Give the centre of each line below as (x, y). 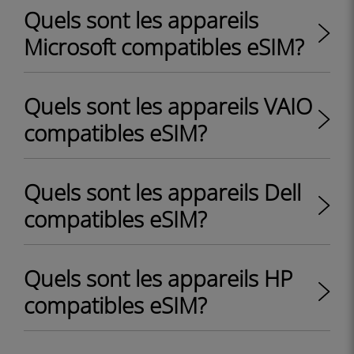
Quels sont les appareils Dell (162, 192)
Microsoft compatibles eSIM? (164, 47)
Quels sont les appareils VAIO (168, 106)
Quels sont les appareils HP (158, 278)
